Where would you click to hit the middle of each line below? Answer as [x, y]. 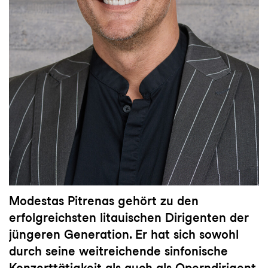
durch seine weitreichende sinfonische [118, 251]
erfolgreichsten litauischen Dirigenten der [129, 217]
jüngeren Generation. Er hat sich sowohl [124, 234]
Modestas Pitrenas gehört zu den [104, 201]
